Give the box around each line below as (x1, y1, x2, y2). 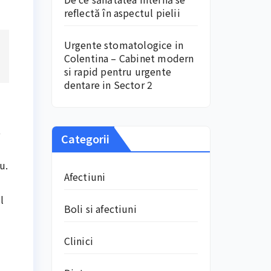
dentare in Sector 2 (64, 77, 153, 92)
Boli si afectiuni (64, 201, 137, 216)
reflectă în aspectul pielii (64, 5, 180, 20)
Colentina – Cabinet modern (64, 51, 194, 65)
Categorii (60, 131, 109, 146)
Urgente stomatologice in (64, 38, 184, 52)
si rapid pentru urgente (64, 64, 172, 79)
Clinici (64, 233, 93, 248)
